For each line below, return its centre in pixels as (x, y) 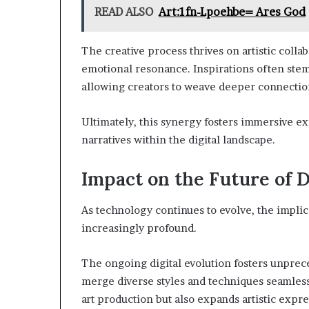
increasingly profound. (139, 228)
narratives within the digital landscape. (178, 140)
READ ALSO (124, 12)
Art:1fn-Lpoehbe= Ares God (232, 12)
